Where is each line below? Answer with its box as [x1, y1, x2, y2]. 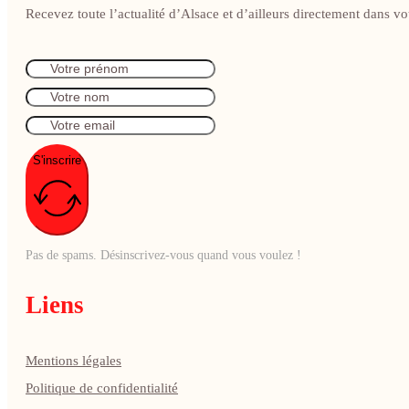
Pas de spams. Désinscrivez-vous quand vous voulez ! [26, 248, 301, 263]
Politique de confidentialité [26, 381, 178, 396]
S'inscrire [33, 153, 81, 168]
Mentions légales [26, 353, 121, 369]
